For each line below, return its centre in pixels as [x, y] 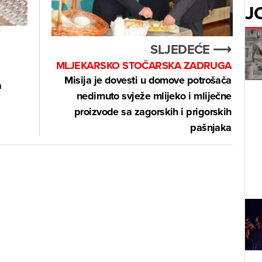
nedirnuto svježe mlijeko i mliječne [154, 96]
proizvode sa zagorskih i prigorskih [153, 111]
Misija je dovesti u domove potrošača [148, 80]
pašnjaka [211, 127]
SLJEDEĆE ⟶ [191, 49]
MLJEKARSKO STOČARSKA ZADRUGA [144, 65]
